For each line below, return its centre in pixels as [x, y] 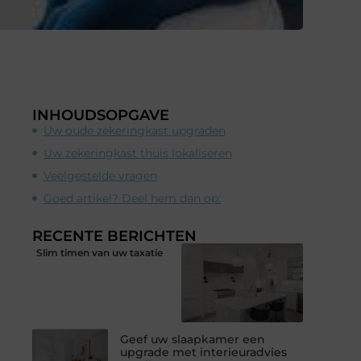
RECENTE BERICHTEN [114, 236]
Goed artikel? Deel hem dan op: [132, 198]
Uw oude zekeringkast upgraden [135, 130]
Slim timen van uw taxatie [100, 252]
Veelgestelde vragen [100, 175]
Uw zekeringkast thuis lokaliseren [138, 153]
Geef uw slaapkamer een [193, 340]
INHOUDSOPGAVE [101, 115]
